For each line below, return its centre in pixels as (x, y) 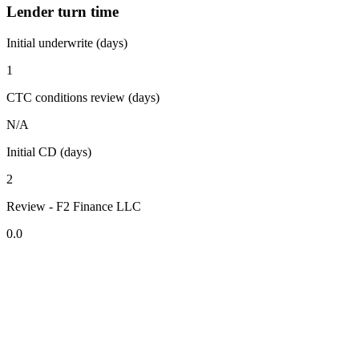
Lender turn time (63, 12)
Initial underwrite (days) (67, 43)
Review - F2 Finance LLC (74, 207)
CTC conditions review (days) (83, 98)
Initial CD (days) (49, 152)
